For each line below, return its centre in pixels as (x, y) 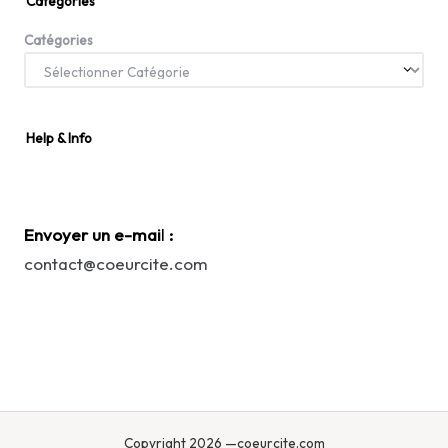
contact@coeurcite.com (116, 264)
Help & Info (59, 137)
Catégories (58, 40)
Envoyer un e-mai (92, 235)
